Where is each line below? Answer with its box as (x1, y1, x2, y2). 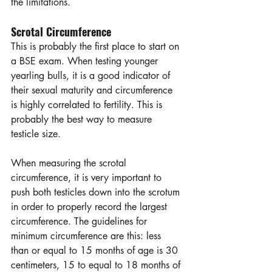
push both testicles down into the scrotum (11, 185, 183, 199)
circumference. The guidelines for (11, 214, 150, 228)
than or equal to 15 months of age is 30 (11, 243, 181, 257)
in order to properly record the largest (11, 200, 170, 213)
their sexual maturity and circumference (11, 83, 175, 97)
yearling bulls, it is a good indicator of (11, 69, 173, 82)
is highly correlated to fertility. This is (11, 98, 165, 111)
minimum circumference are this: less (11, 229, 164, 242)
